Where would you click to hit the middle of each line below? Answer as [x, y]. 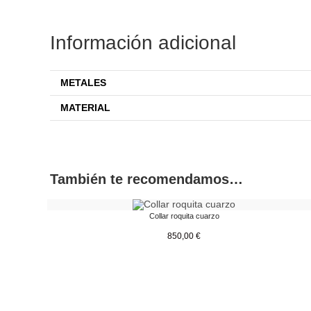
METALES [83, 83]
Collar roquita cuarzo [184, 216]
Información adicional [143, 43]
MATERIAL [85, 108]
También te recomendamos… [146, 179]
